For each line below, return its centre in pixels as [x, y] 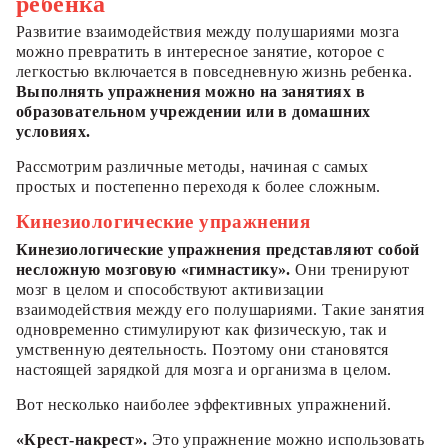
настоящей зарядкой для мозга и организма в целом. [204, 369]
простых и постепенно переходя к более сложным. [198, 186]
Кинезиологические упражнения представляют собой [218, 249]
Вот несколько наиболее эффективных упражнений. [204, 404]
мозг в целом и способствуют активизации [170, 289]
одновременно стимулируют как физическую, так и [202, 329]
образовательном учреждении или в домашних [193, 111]
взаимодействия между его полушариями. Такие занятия [220, 309]
